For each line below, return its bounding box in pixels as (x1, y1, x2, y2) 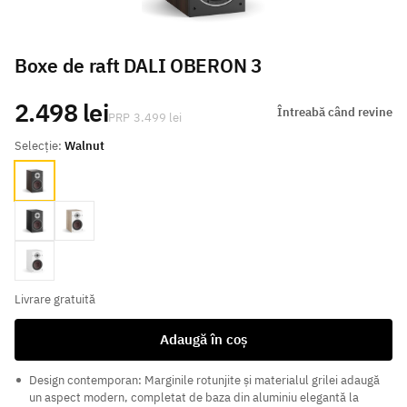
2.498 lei (15, 96, 109, 129)
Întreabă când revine (277, 104, 392, 120)
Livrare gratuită (15, 292, 95, 308)
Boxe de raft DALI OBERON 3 (15, 54, 263, 79)
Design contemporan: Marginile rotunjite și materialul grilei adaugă (29, 372, 380, 389)
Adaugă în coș (160, 331, 247, 349)
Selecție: (15, 138, 65, 154)
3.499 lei (134, 110, 183, 126)
